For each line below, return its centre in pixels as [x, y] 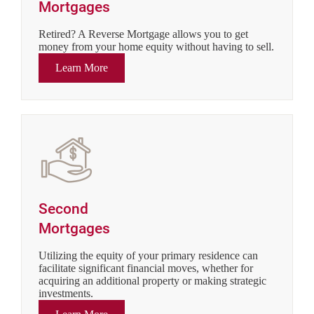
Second [63, 209]
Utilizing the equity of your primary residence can [148, 255]
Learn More [82, 68]
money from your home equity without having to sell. [156, 47]
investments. [66, 293]
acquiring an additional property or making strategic [152, 281]
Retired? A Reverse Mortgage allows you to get [143, 34]
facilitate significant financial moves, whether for [146, 268]
